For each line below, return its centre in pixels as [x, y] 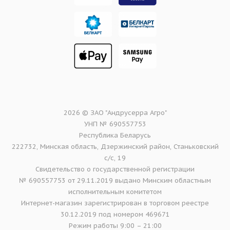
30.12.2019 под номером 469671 [115, 215]
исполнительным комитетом [115, 192]
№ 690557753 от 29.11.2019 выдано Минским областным [115, 181]
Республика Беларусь [115, 136]
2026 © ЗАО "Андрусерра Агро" [115, 113]
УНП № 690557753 [115, 124]
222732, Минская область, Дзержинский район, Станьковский [115, 147]
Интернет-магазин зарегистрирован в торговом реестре [115, 203]
